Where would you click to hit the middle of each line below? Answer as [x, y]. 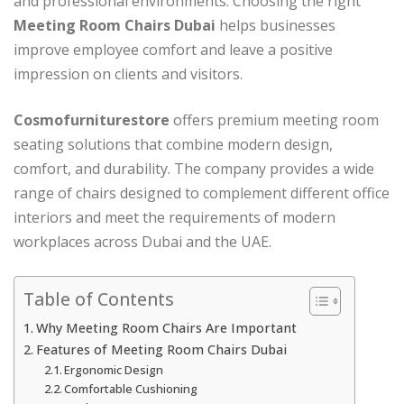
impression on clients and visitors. [128, 73]
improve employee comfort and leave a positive [173, 49]
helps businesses [275, 25]
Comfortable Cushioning [131, 388]
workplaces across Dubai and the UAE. [142, 241]
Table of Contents [99, 298]
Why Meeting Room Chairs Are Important [166, 327]
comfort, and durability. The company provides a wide [194, 168]
